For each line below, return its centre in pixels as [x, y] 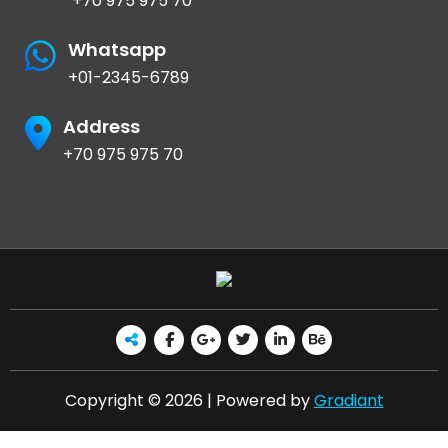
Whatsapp [117, 49]
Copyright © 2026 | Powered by [189, 400]
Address [101, 126]
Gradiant [348, 400]
